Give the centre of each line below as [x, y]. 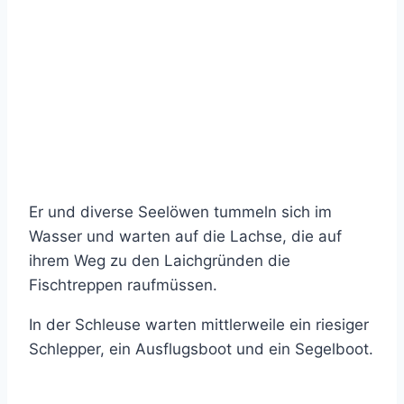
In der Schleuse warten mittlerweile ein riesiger [199, 325]
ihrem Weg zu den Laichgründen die [160, 261]
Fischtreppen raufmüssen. [123, 285]
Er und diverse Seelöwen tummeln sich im [180, 212]
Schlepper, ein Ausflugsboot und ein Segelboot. [201, 349]
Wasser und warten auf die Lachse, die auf [185, 236]
